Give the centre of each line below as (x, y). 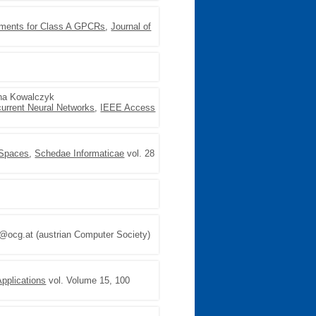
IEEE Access (128, 108)
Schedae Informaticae (80, 153)
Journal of (131, 26)
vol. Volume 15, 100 (88, 280)
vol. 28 (140, 153)
